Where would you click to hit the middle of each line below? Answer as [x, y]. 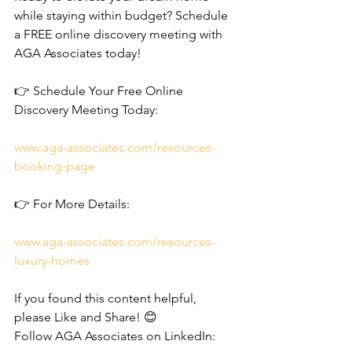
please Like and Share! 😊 [86, 317]
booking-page [55, 166]
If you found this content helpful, [107, 298]
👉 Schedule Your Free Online [100, 91]
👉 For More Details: [72, 204]
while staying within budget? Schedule [123, 15]
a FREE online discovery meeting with [120, 34]
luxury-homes [52, 260]
